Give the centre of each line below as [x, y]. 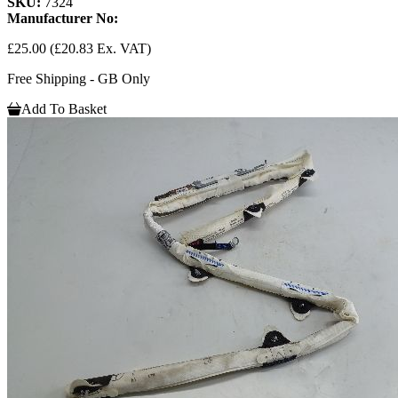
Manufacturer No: [63, 19]
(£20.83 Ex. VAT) [100, 49]
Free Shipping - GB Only [79, 79]
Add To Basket [64, 109]
